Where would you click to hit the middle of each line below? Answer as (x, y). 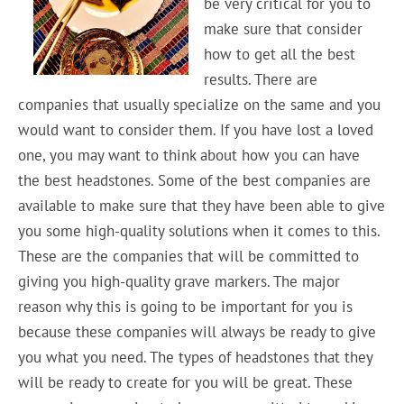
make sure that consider (283, 28)
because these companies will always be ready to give (197, 331)
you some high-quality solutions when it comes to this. (199, 230)
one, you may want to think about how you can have (189, 155)
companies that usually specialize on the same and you (200, 104)
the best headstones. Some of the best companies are (195, 180)
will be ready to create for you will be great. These (186, 382)
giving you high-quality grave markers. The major (179, 281)
